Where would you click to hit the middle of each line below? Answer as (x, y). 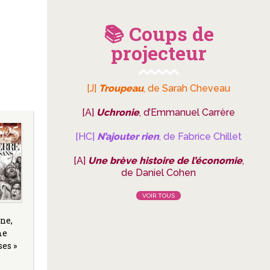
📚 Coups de (159, 33)
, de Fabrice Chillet (200, 137)
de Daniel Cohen (159, 173)
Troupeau (121, 88)
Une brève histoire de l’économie (165, 161)
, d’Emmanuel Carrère (187, 112)
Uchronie (118, 112)
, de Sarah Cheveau (187, 88)
